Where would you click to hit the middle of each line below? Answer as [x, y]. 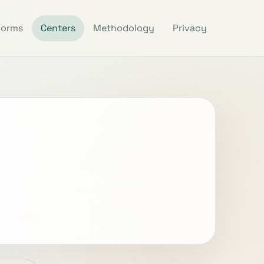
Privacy [189, 28]
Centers [58, 28]
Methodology [124, 28]
